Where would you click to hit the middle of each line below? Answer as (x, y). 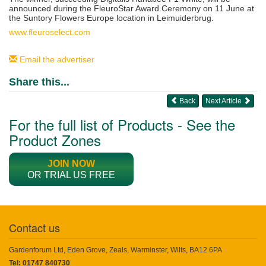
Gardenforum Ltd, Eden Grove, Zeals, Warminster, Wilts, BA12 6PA (115, 250)
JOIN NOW (71, 163)
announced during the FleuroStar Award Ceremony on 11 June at (132, 8)
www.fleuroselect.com (50, 32)
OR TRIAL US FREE (71, 175)
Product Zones (55, 140)
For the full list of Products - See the (122, 124)
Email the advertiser (56, 59)
